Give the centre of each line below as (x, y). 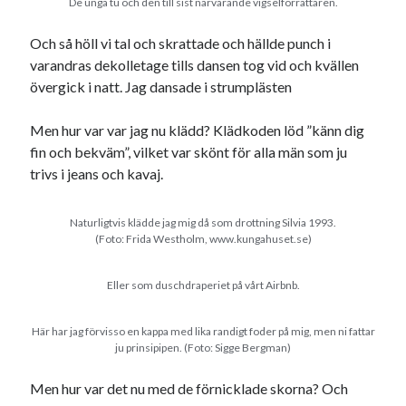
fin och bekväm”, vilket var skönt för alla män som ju (189, 152)
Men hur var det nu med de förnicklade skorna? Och (189, 389)
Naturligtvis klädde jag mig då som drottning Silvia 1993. (203, 223)
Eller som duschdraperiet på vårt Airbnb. (203, 285)
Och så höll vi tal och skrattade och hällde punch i (181, 43)
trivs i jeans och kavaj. (97, 174)
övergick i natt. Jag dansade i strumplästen (161, 87)
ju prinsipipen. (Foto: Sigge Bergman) (203, 348)
